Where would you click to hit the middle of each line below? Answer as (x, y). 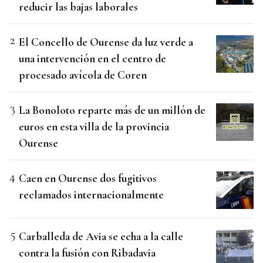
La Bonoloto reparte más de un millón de (112, 110)
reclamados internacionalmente (91, 195)
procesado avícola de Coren (83, 75)
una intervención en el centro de (92, 59)
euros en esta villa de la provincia (94, 127)
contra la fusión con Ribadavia (87, 253)
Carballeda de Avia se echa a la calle (101, 237)
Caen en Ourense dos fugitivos (88, 178)
